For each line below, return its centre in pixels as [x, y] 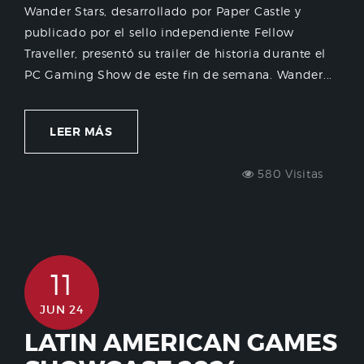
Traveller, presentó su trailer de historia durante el [175, 54]
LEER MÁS [81, 132]
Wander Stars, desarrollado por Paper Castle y [163, 11]
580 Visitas [288, 174]
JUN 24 [62, 310]
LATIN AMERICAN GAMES [181, 343]
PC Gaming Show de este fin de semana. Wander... [178, 75]
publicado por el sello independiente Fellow [160, 32]
